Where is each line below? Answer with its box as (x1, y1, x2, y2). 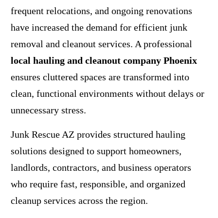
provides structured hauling (76, 128, 185, 140)
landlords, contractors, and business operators (10, 162, 191, 173)
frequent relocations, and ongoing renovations (10, 5, 192, 16)
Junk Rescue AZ (10, 128, 74, 140)
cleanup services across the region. (10, 195, 148, 206)
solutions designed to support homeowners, (10, 145, 182, 156)
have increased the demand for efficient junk (10, 21, 187, 33)
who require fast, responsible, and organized (10, 178, 185, 189)
